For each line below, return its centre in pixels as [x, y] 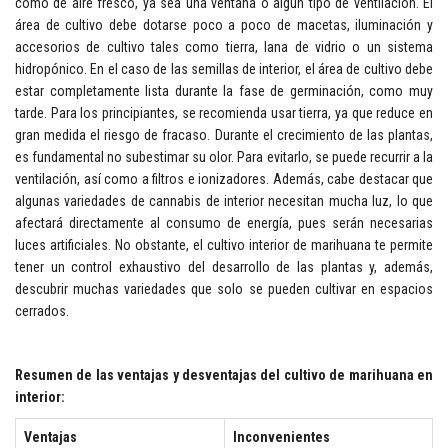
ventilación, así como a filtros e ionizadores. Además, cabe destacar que [224, 179]
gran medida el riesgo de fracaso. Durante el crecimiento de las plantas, [224, 135]
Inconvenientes [281, 437]
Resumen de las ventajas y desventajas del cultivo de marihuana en [224, 375]
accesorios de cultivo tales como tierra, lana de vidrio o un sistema [224, 47]
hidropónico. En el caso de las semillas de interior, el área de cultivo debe [224, 69]
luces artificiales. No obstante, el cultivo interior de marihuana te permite [224, 245]
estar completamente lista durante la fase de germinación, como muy [224, 91]
